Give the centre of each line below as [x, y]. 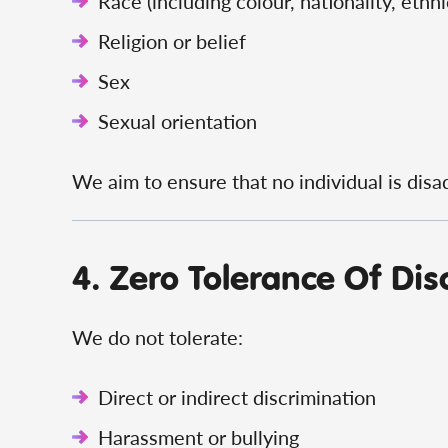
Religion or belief [172, 41]
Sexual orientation [177, 121]
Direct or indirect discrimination [237, 397]
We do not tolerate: [157, 337]
